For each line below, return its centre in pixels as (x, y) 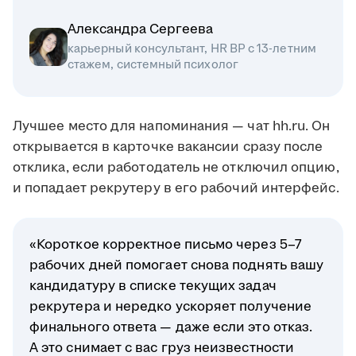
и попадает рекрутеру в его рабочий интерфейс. (176, 189)
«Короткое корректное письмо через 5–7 (166, 245)
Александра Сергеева (140, 30)
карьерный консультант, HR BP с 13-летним (192, 49)
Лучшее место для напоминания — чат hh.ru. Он (172, 127)
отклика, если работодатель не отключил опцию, (176, 168)
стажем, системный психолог (153, 65)
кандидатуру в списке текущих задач (153, 286)
